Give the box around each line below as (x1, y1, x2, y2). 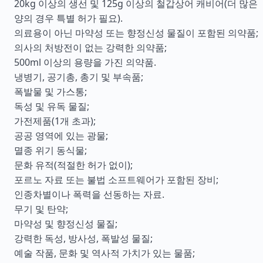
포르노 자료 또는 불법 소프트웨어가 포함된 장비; (14, 173, 218, 186)
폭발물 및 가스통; (14, 85, 87, 98)
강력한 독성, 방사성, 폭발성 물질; (14, 232, 153, 245)
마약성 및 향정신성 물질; (14, 217, 117, 230)
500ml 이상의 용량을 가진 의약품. (14, 56, 156, 69)
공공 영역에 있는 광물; (14, 129, 108, 142)
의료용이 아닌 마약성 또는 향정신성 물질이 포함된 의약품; (14, 26, 258, 39)
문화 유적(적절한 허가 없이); (14, 159, 133, 171)
